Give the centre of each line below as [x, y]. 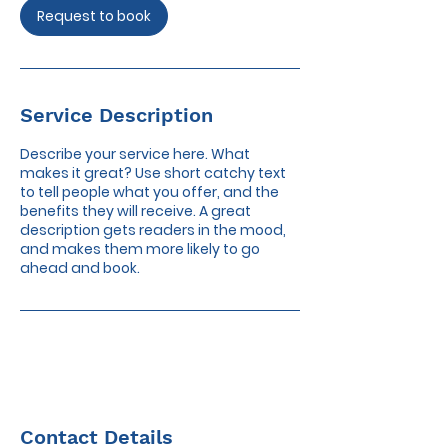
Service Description [116, 115]
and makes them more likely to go [140, 249]
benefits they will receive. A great [135, 211]
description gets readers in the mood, [153, 230]
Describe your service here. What [135, 154]
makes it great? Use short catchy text [153, 173]
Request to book [94, 16]
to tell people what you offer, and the [149, 192]
